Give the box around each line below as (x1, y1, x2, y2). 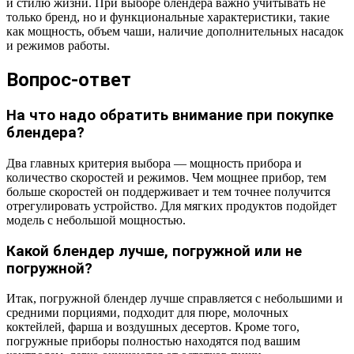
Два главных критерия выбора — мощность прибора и (6, 156, 302, 170)
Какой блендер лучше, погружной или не (6, 242, 302, 260)
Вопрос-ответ (6, 69, 131, 92)
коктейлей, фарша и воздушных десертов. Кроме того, (6, 320, 299, 334)
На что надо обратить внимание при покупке (6, 107, 333, 125)
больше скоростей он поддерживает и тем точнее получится (6, 184, 330, 198)
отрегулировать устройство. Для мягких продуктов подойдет (6, 198, 337, 213)
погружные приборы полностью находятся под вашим (6, 334, 300, 348)
